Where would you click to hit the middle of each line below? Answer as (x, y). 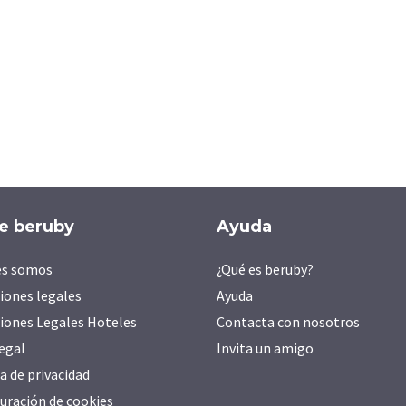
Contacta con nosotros (288, 321)
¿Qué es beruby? (265, 269)
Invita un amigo (265, 348)
